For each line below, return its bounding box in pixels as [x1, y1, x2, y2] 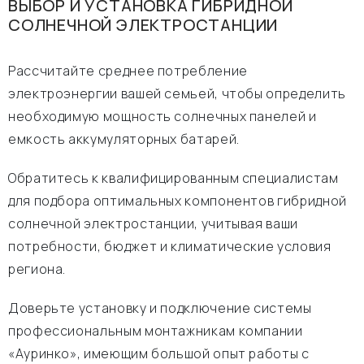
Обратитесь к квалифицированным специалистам [8, 169, 339, 187]
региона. [8, 260, 67, 278]
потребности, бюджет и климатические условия [8, 237, 331, 255]
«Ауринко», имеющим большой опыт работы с [8, 344, 310, 362]
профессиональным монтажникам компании [8, 322, 303, 340]
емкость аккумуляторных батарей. [8, 130, 240, 148]
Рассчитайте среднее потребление [8, 62, 248, 80]
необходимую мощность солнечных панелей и [8, 107, 317, 125]
